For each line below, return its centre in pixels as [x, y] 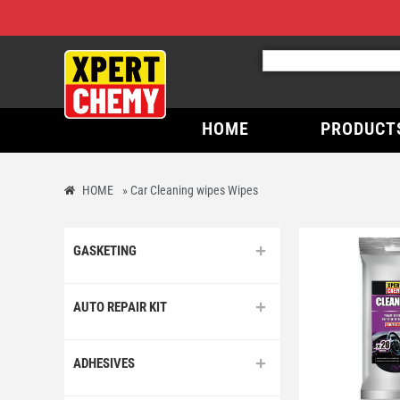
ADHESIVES [104, 363]
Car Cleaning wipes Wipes [194, 190]
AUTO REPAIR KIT [120, 307]
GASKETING [105, 250]
